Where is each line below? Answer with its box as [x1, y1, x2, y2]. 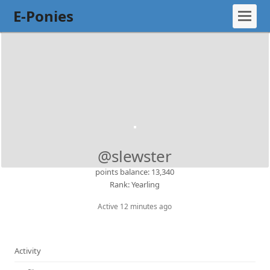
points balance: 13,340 [95, 166, 175, 177]
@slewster [98, 145, 172, 167]
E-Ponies [13, 6, 74, 26]
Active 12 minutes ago [98, 201, 172, 212]
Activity [14, 245, 42, 257]
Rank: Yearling [110, 179, 160, 190]
